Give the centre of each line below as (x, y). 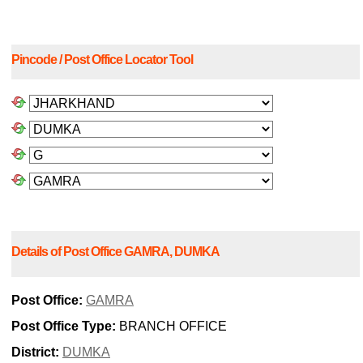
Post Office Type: (64, 327)
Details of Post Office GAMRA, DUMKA (115, 251)
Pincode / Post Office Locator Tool (102, 60)
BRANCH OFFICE (171, 327)
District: (35, 352)
